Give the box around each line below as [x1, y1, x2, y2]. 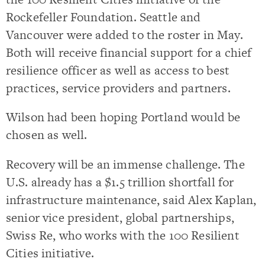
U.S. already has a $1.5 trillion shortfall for [6, 173, 234, 190]
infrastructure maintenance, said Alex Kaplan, [6, 190, 257, 208]
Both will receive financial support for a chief [6, 44, 252, 61]
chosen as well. [6, 126, 88, 144]
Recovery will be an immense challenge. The [6, 155, 245, 173]
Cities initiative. [6, 244, 94, 261]
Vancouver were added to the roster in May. [6, 26, 243, 43]
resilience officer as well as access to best [6, 62, 230, 79]
